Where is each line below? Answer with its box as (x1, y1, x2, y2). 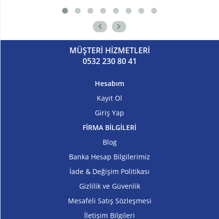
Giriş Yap (95, 108, 124, 118)
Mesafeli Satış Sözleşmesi (67, 196, 152, 206)
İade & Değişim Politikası (69, 167, 150, 176)
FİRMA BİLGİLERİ (83, 123, 136, 132)
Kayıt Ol (97, 93, 122, 103)
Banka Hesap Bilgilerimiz (69, 152, 150, 162)
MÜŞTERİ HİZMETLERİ (69, 45, 150, 56)
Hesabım (95, 79, 124, 88)
